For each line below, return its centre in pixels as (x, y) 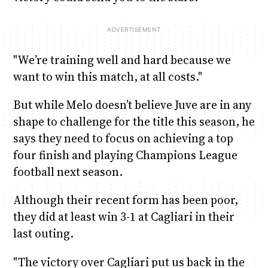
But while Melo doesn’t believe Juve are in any (132, 105)
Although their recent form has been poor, (125, 200)
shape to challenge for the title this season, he (134, 122)
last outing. (43, 234)
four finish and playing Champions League (125, 155)
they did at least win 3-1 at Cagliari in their (124, 217)
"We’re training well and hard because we (122, 60)
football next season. (68, 172)
